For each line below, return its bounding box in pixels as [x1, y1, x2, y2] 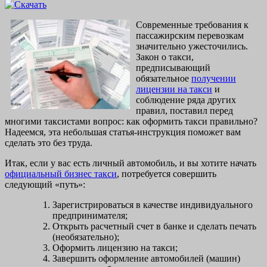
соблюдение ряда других [136, 95, 236, 105]
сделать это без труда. [5, 138, 92, 148]
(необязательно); [52, 232, 119, 243]
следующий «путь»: [5, 179, 85, 190]
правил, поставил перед [136, 105, 233, 116]
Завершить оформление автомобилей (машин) [52, 253, 240, 264]
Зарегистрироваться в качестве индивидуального [52, 200, 253, 210]
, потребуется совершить [117, 169, 216, 179]
